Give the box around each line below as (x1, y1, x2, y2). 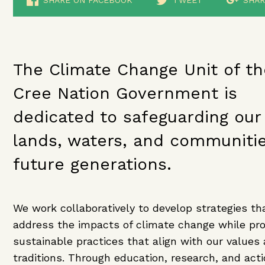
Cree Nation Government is (13, 83, 238, 103)
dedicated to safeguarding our (13, 107, 261, 127)
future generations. (13, 154, 172, 174)
